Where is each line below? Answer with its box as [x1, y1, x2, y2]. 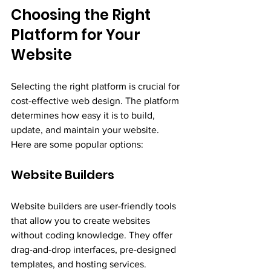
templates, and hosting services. [11, 258, 146, 269]
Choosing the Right [11, 4, 154, 25]
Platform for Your [11, 24, 143, 45]
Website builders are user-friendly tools [11, 200, 178, 211]
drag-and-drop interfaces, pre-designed [11, 244, 178, 255]
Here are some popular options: [11, 139, 143, 149]
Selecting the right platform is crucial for [11, 80, 182, 91]
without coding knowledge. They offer [11, 229, 175, 240]
